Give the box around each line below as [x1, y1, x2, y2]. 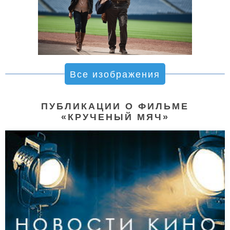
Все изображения [70, 69, 160, 80]
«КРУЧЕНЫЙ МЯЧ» [61, 112, 169, 123]
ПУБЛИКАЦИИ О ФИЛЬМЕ [41, 101, 189, 112]
